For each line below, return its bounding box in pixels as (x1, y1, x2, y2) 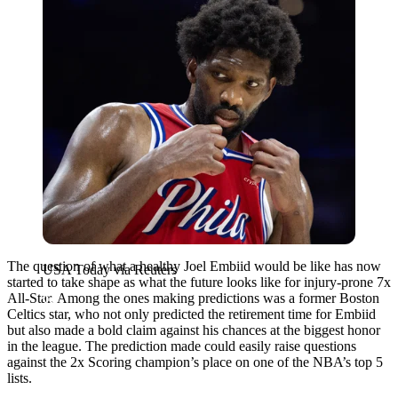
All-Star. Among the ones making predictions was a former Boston (7, 290, 379, 306)
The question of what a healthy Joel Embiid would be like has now (7, 258, 381, 274)
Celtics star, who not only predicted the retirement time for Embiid (7, 306, 376, 322)
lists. (7, 370, 32, 386)
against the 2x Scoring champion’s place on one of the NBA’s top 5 (7, 354, 383, 370)
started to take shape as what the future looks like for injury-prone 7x (7, 274, 391, 290)
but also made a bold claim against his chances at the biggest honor (7, 322, 380, 338)
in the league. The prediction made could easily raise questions (7, 338, 356, 354)
